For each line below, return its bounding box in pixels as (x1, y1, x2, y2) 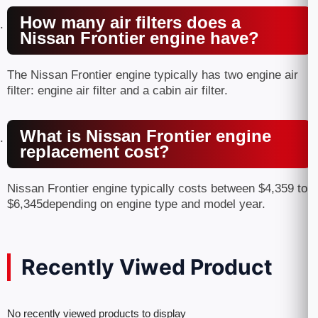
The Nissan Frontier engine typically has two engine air (7, 68, 298, 82)
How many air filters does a (20, 13, 241, 32)
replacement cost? (20, 142, 170, 161)
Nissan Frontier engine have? (20, 28, 259, 48)
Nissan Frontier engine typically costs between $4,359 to (7, 182, 307, 195)
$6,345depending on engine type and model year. (7, 197, 265, 211)
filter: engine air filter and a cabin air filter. (7, 84, 228, 97)
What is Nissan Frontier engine (20, 126, 271, 146)
